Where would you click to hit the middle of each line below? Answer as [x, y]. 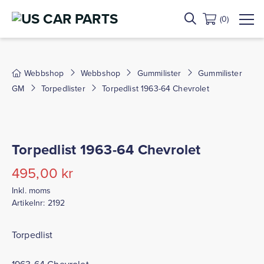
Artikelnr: [30, 203]
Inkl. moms [32, 190]
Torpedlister [63, 88]
